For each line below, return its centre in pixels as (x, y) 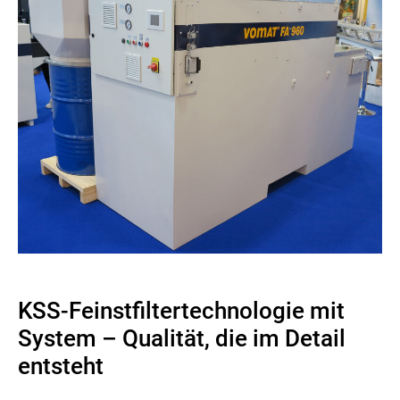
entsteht (61, 366)
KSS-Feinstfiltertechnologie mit (181, 310)
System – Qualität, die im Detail (182, 338)
